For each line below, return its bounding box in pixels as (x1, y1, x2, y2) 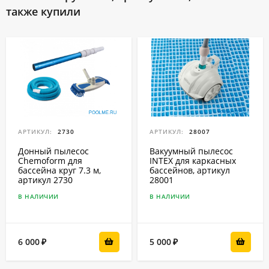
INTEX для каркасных (150, 155, 236, 167)
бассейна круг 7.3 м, (18, 165, 101, 177)
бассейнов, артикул (150, 165, 230, 177)
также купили (6, 4, 80, 19)
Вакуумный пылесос (150, 145, 233, 157)
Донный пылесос (18, 145, 89, 157)
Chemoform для (18, 155, 82, 167)
